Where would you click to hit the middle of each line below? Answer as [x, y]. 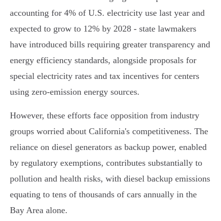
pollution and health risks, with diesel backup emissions [110, 179]
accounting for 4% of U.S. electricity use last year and [107, 13]
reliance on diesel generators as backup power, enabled [108, 147]
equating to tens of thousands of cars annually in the [103, 195]
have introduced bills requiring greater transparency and [110, 45]
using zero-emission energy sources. [75, 92]
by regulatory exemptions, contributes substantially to [106, 163]
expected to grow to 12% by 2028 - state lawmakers [103, 29]
